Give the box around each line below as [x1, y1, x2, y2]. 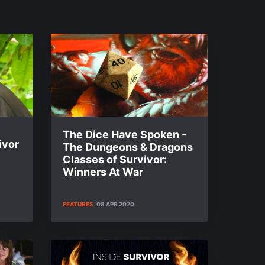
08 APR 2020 [96, 201, 134, 208]
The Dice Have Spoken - [63, 128, 186, 141]
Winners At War [63, 166, 143, 178]
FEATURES [63, 201, 93, 208]
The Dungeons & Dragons [63, 141, 193, 153]
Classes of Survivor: [63, 153, 167, 166]
